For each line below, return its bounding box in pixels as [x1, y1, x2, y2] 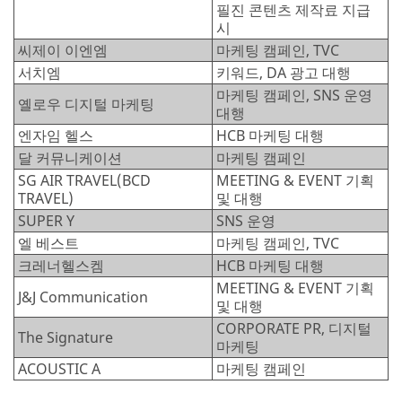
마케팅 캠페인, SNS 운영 [216, 84, 372, 105]
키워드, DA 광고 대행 [216, 62, 351, 83]
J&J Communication [18, 286, 148, 307]
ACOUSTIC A [18, 358, 100, 379]
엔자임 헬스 [18, 125, 93, 145]
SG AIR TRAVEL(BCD [18, 170, 151, 190]
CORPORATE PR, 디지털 [216, 318, 371, 338]
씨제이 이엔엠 [18, 39, 108, 60]
